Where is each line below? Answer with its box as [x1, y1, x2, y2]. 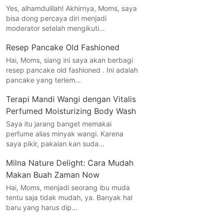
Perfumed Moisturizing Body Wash [5, 106, 136, 116]
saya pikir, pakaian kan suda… [5, 139, 105, 148]
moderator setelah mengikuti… [5, 23, 105, 32]
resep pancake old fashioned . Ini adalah [5, 65, 138, 74]
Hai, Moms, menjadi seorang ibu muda [5, 183, 130, 192]
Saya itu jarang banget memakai [5, 119, 111, 128]
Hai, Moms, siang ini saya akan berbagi [5, 55, 133, 64]
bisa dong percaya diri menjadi [5, 13, 107, 22]
